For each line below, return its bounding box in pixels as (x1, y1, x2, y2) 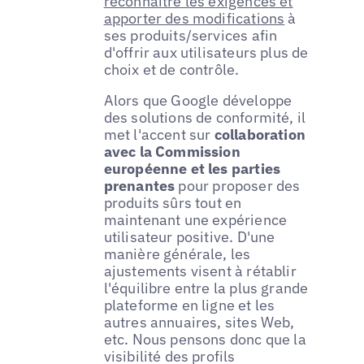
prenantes (103, 175, 179, 195)
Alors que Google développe (103, 90, 292, 110)
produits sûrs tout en (103, 193, 242, 212)
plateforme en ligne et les (103, 295, 275, 314)
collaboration (214, 124, 306, 144)
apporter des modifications (103, 8, 285, 28)
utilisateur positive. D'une (103, 227, 275, 246)
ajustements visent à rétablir (103, 261, 297, 280)
